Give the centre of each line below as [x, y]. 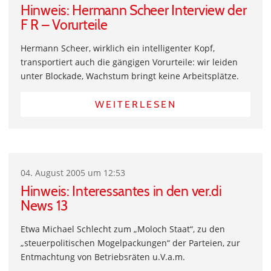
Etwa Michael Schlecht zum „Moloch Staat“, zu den [123, 229]
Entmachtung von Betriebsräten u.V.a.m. [103, 257]
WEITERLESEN [135, 104]
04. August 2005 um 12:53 [73, 173]
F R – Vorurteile [64, 25]
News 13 [44, 206]
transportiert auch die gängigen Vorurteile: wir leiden [129, 62]
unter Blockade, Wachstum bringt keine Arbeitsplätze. [130, 76]
